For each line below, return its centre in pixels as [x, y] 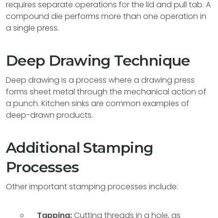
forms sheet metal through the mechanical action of [106, 92]
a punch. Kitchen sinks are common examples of [98, 103]
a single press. [32, 28]
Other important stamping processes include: [92, 187]
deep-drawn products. [49, 115]
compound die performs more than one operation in [106, 16]
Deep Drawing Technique [98, 61]
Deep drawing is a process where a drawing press [100, 80]
